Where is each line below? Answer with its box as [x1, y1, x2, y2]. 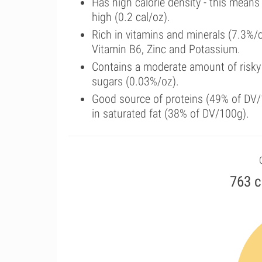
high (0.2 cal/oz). [92, 10, 170, 24]
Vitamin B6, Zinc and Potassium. [92, 42, 240, 56]
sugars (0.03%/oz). [92, 74, 179, 88]
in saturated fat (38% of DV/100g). [92, 106, 249, 120]
